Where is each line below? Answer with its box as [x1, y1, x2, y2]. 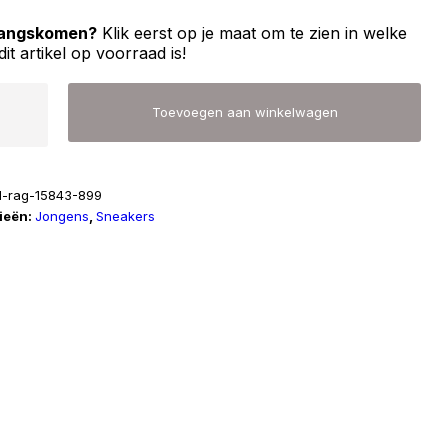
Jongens [35, 208, 90, 224]
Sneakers [96, 208, 156, 224]
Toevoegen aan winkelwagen [151, 104, 338, 120]
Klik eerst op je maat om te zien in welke [97, 23, 408, 43]
